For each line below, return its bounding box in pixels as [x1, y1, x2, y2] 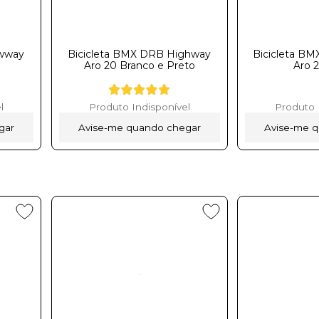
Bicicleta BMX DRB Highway [68, 47, 211, 61]
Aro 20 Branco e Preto [83, 58, 195, 72]
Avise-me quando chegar [78, 121, 201, 133]
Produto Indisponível [88, 100, 190, 113]
